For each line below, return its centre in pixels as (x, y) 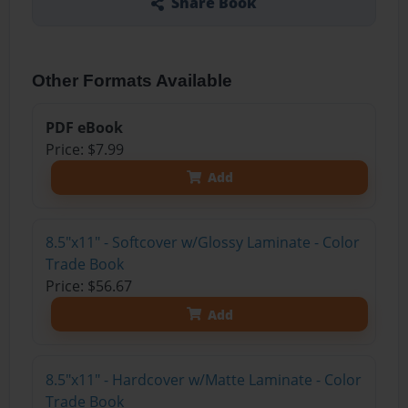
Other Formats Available (133, 80)
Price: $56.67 (88, 286)
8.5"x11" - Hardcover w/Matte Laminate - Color (203, 379)
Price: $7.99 (84, 149)
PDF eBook (84, 127)
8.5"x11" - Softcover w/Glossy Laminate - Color (202, 243)
